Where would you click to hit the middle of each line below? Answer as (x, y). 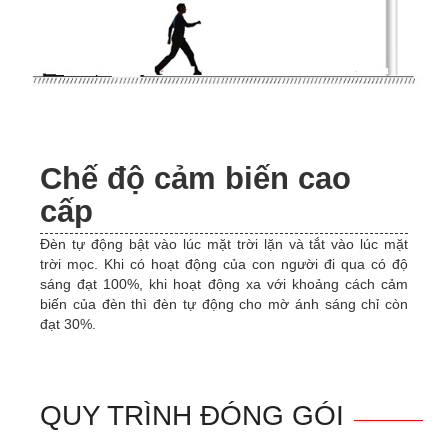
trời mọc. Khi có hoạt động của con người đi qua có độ (224, 264)
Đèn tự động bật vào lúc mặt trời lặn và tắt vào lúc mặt (224, 244)
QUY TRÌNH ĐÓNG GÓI (192, 415)
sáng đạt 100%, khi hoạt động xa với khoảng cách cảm (224, 284)
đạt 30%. (70, 324)
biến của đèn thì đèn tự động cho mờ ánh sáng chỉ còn (224, 304)
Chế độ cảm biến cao (195, 179)
